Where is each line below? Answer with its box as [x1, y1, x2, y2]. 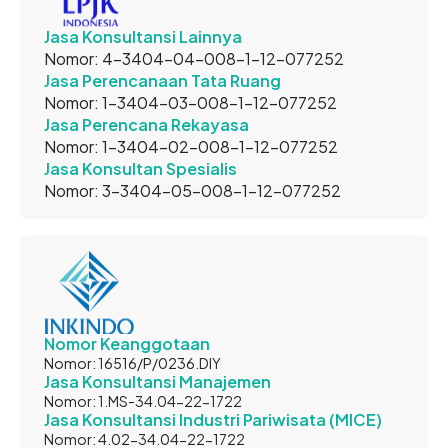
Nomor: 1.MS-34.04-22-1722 [44, 391, 242, 410]
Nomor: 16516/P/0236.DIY [44, 353, 221, 372]
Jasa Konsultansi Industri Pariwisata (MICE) [44, 408, 382, 430]
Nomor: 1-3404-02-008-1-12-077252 [44, 136, 338, 158]
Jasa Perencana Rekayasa [44, 114, 249, 136]
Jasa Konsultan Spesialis [44, 158, 237, 180]
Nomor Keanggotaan [44, 332, 210, 354]
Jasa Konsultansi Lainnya [44, 26, 242, 48]
